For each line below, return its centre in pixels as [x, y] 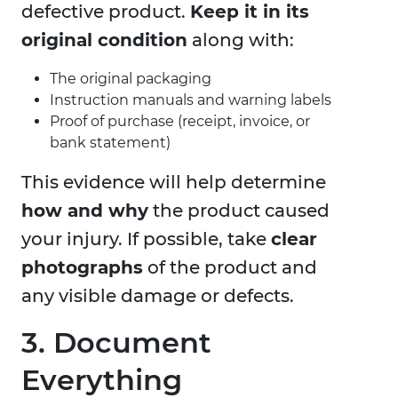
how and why [85, 211]
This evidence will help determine [174, 183]
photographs [82, 268]
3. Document [116, 343]
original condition [104, 40]
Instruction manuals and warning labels [191, 100]
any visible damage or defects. [158, 296]
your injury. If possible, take [146, 239]
